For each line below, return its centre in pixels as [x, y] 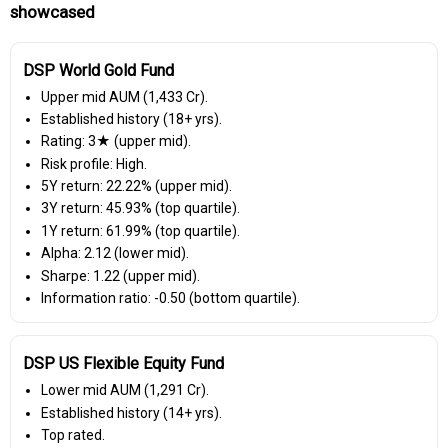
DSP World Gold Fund [98, 70]
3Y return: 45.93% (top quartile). [140, 208]
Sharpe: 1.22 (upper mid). [120, 275]
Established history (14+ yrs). [131, 412]
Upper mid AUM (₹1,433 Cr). [124, 96]
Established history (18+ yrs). [131, 118]
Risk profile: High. [93, 163]
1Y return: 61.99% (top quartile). [140, 230]
